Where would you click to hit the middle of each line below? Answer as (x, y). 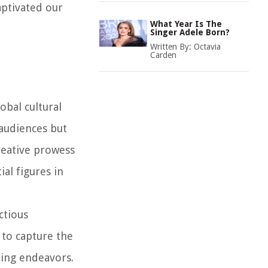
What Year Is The (186, 24)
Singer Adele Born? (190, 32)
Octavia (207, 47)
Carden (163, 55)
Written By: (172, 47)
